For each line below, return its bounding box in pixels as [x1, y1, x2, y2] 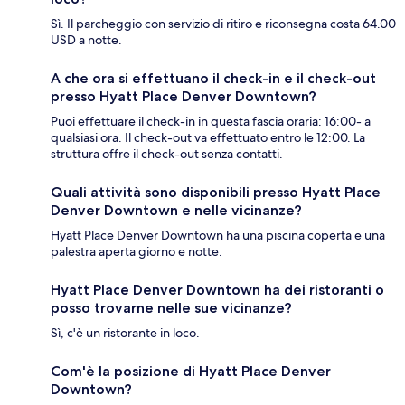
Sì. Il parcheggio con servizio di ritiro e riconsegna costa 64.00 [51, 15, 396, 33]
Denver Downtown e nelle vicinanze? [51, 202, 302, 220]
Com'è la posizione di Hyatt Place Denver [51, 363, 331, 381]
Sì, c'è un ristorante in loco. [51, 325, 200, 342]
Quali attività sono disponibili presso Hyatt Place [51, 184, 381, 202]
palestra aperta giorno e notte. [51, 243, 222, 260]
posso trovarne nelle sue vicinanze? [51, 299, 292, 317]
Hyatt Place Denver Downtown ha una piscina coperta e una [51, 227, 385, 244]
